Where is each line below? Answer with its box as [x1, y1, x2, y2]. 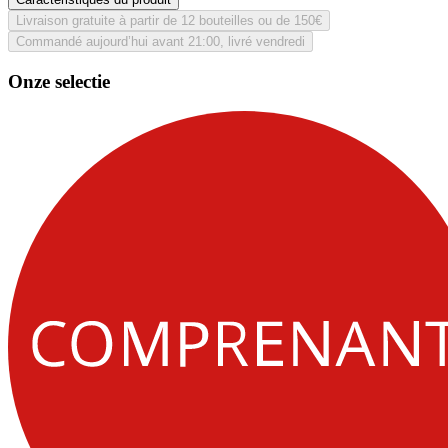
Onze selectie [8, 70, 110, 92]
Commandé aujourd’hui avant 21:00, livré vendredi [16, 34, 305, 50]
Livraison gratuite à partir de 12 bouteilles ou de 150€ [16, 13, 322, 29]
